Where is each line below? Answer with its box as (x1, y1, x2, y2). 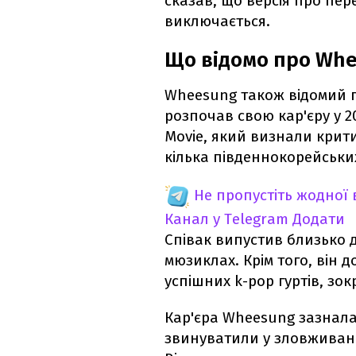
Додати (292, 210, 345, 229)
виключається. (164, 12, 270, 31)
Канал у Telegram (164, 210, 288, 229)
